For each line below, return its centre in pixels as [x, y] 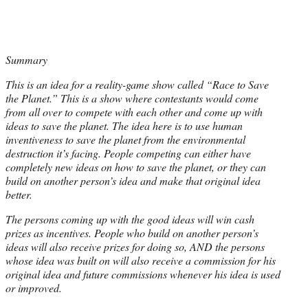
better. [19, 194]
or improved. [34, 287]
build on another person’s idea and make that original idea [133, 180]
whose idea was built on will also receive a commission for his [141, 260]
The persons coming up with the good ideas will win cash [130, 219]
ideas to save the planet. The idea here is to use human [124, 125]
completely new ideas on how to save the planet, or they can [136, 166]
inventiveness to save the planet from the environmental [125, 139]
